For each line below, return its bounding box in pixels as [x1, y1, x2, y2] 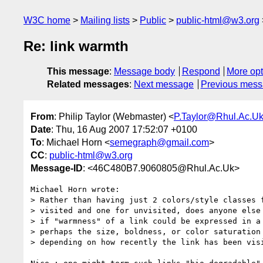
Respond [181, 66, 220, 77]
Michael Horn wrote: [31, 184, 120, 194]
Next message [134, 79, 194, 90]
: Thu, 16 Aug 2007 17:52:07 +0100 [51, 124, 197, 134]
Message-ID [31, 163, 83, 173]
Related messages [47, 79, 129, 90]
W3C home [23, 15, 70, 25]
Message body [114, 66, 175, 77]
